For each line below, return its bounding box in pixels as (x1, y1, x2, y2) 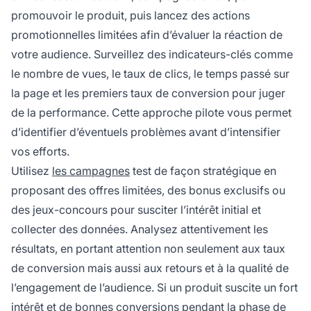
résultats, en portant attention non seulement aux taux (11, 242, 285, 256)
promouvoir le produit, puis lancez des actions (11, 8, 250, 23)
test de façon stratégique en (130, 164, 276, 178)
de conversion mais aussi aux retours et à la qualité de (11, 261, 289, 276)
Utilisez (11, 164, 52, 178)
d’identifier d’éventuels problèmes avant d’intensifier (11, 125, 280, 140)
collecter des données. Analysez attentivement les (11, 222, 268, 237)
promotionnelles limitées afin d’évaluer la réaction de (11, 28, 283, 42)
